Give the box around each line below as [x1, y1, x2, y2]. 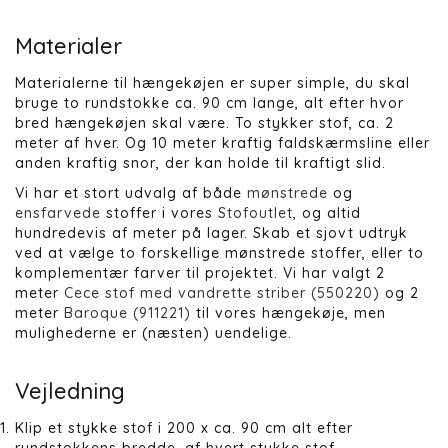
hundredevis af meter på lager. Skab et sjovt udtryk [15, 224, 408, 243]
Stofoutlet [218, 204, 293, 223]
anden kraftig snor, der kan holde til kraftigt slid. [15, 154, 386, 173]
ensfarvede [15, 204, 101, 223]
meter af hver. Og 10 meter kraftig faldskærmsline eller [15, 134, 430, 153]
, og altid [293, 204, 361, 223]
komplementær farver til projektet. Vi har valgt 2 [15, 264, 385, 283]
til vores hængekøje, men [191, 304, 386, 323]
